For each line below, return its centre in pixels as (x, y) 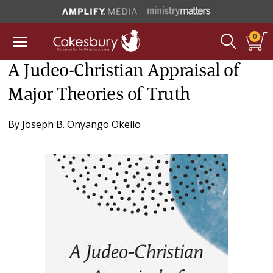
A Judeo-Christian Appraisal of (124, 71)
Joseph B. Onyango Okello (82, 124)
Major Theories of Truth (99, 95)
